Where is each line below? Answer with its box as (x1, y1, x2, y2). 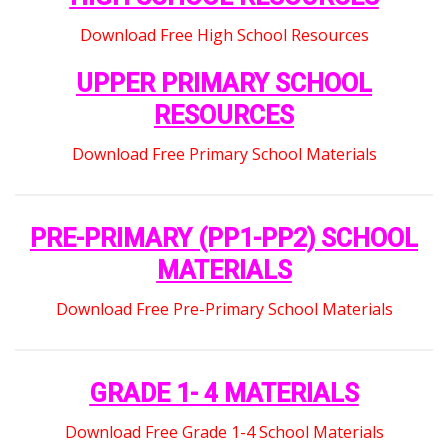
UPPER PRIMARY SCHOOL (76, 69, 372, 99)
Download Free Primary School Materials (71, 143, 377, 166)
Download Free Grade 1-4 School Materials (64, 421, 384, 444)
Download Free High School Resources (79, 24, 369, 47)
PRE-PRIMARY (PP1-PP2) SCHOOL (30, 224, 418, 254)
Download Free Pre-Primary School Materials (55, 298, 393, 321)
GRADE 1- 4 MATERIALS (89, 379, 359, 409)
